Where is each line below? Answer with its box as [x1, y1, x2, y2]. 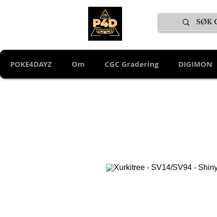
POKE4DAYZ [10, 59, 52, 70]
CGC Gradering [105, 59, 158, 70]
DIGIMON [178, 59, 212, 70]
